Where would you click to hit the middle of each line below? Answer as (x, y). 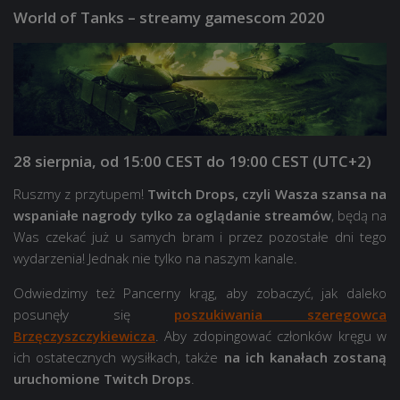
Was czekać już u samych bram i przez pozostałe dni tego (200, 236)
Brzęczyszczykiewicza (84, 335)
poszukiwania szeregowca (281, 314)
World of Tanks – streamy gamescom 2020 (169, 17)
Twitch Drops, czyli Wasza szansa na (267, 193)
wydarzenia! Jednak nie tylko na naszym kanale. (155, 258)
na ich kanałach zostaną (305, 357)
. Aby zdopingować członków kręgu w (271, 335)
